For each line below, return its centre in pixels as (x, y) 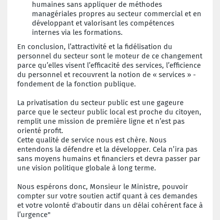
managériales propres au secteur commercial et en (117, 14)
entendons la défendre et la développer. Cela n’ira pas (107, 149)
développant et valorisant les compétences (103, 23)
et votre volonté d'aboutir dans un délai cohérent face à (110, 205)
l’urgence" (34, 214)
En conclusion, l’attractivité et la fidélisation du (95, 46)
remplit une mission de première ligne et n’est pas (101, 121)
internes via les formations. (77, 32)
